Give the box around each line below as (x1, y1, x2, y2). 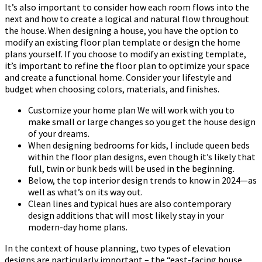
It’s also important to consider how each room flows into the (5, 1, 249, 13)
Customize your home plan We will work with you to (28, 104, 235, 116)
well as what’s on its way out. (28, 186, 143, 198)
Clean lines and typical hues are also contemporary (28, 198, 231, 210)
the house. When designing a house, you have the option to (5, 25, 239, 37)
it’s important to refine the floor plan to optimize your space (5, 60, 250, 72)
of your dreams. (28, 127, 89, 140)
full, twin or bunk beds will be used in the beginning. (28, 163, 235, 175)
